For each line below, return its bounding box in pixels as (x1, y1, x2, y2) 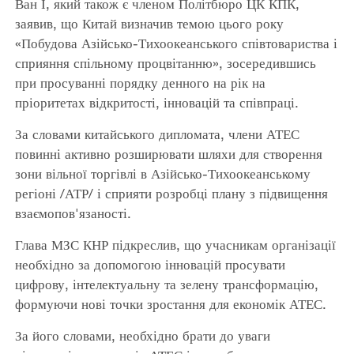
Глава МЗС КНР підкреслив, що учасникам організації (14, 235, 336, 253)
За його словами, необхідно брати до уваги (14, 326, 270, 344)
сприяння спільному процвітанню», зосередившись (14, 54, 316, 71)
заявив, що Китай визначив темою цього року (14, 14, 284, 32)
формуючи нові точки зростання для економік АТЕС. (14, 295, 326, 312)
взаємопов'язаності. (14, 204, 131, 221)
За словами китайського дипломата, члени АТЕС (14, 125, 299, 142)
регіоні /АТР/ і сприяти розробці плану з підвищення (14, 184, 328, 201)
